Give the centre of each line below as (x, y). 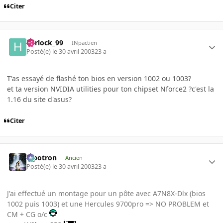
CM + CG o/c (28, 215)
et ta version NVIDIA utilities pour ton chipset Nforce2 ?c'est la (111, 89)
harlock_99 (45, 42)
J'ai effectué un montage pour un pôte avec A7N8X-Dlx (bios (106, 194)
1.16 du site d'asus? (39, 100)
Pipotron (42, 157)
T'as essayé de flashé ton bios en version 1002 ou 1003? (99, 79)
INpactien (84, 42)
